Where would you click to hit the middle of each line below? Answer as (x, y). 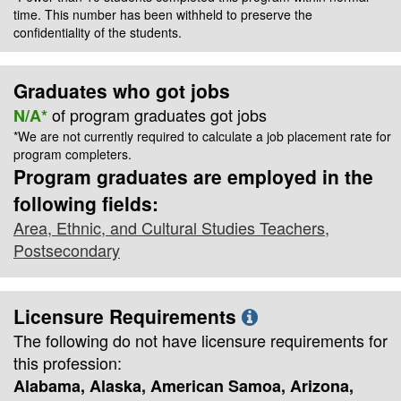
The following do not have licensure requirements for (200, 340)
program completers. (73, 154)
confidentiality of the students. (98, 32)
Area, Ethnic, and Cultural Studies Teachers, (171, 227)
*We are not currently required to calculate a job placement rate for (202, 136)
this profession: (68, 362)
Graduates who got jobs (122, 90)
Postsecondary (67, 249)
